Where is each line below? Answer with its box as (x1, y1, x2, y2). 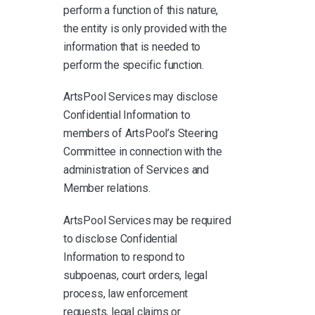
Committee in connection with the (63, 145, 222, 159)
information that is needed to (63, 40, 201, 54)
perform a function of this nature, (63, 4, 219, 18)
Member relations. (63, 181, 150, 195)
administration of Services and (63, 163, 210, 177)
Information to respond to (63, 250, 186, 264)
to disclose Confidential (63, 231, 178, 245)
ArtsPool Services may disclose (63, 90, 219, 104)
